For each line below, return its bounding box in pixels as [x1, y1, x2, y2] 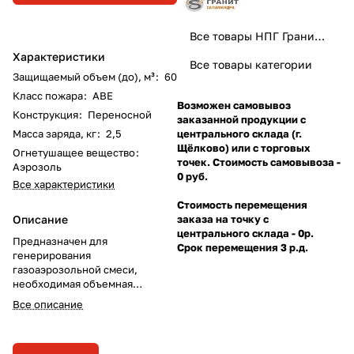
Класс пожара [13, 88, 83, 102]
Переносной [88, 107, 152, 121]
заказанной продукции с [177, 112, 306, 126]
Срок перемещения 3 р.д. [177, 240, 308, 254]
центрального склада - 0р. [177, 226, 314, 239]
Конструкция [13, 107, 78, 121]
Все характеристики [13, 177, 115, 190]
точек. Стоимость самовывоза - [177, 155, 341, 168]
